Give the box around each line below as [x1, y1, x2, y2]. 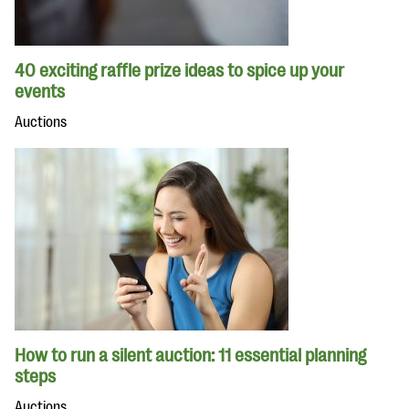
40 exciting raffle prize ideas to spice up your [15, 60, 344, 82]
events [15, 81, 65, 103]
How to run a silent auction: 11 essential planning [15, 345, 366, 367]
